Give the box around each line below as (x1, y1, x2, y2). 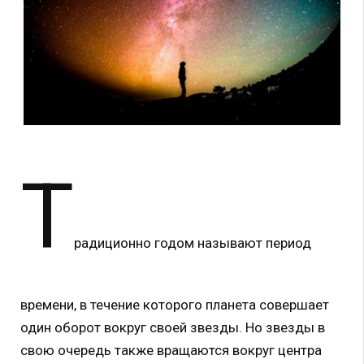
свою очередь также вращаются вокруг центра (20, 341, 322, 358)
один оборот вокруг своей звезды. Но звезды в (20, 318, 325, 336)
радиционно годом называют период (74, 234, 311, 251)
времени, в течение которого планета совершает (20, 296, 329, 313)
